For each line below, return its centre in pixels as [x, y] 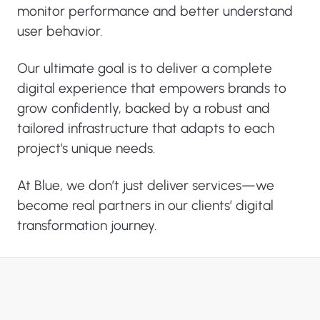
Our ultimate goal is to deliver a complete [145, 69]
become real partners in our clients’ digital [145, 206]
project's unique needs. [86, 149]
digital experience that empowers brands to [152, 89]
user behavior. [60, 31]
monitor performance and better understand [155, 11]
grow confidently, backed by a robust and [144, 109]
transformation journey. [87, 226]
